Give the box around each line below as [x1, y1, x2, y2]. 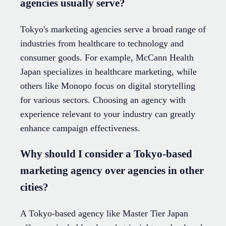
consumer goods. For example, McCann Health [20, 52, 194, 63]
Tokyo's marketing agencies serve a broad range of [20, 24, 206, 35]
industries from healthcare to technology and [20, 38, 184, 49]
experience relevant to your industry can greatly [20, 109, 195, 120]
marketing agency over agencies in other [20, 164, 204, 177]
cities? [20, 181, 48, 194]
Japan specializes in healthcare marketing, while [20, 67, 197, 77]
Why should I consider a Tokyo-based [20, 148, 192, 160]
